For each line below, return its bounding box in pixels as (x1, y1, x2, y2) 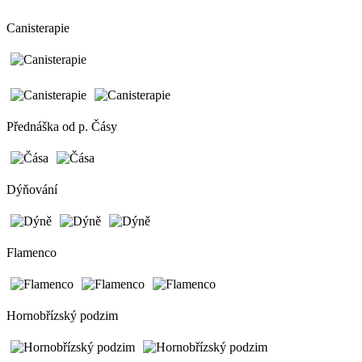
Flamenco (6, 245, 57, 259)
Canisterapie (6, 20, 73, 35)
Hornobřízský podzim (6, 308, 118, 322)
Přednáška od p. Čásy (6, 119, 117, 133)
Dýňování (6, 182, 57, 196)
